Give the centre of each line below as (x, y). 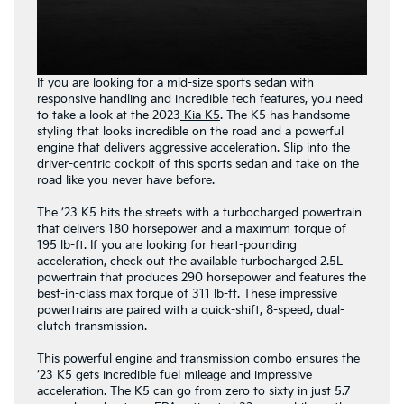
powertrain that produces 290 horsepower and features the (202, 277)
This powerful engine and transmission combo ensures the (198, 358)
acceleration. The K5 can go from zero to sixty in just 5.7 (193, 391)
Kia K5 (200, 115)
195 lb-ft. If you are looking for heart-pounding (167, 245)
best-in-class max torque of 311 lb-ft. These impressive (187, 294)
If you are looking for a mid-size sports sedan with (175, 83)
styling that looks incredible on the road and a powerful (190, 131)
